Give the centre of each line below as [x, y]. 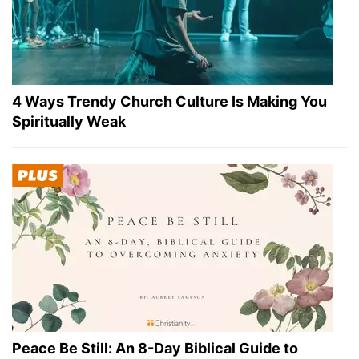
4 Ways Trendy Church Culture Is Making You [169, 102]
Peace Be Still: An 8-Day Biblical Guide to [155, 349]
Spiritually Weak [69, 122]
